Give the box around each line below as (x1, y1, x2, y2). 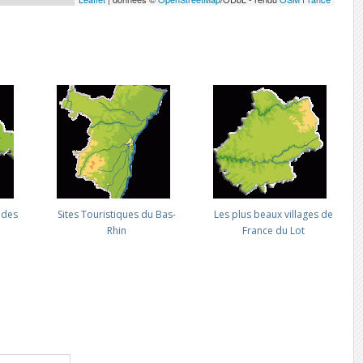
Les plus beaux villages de (213, 207, 333, 221)
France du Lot (241, 224, 305, 237)
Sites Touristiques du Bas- (58, 207, 177, 221)
